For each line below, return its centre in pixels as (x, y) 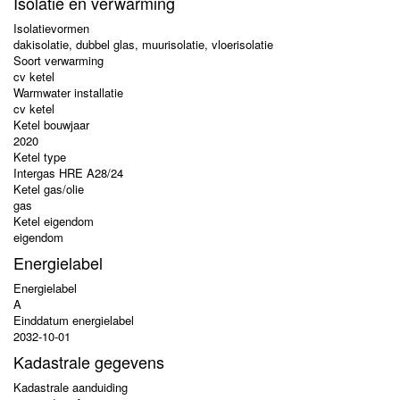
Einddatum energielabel (74, 320)
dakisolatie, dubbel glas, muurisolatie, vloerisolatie (143, 44)
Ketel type (40, 157)
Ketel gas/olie (49, 189)
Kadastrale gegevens (89, 362)
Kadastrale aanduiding (71, 387)
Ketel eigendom (54, 221)
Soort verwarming (58, 60)
